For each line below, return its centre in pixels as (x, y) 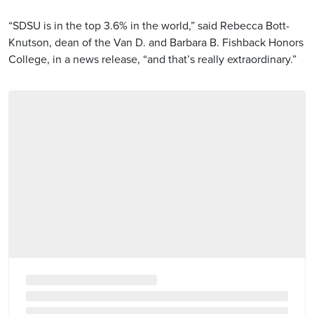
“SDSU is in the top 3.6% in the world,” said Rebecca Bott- (149, 26)
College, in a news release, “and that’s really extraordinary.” (152, 60)
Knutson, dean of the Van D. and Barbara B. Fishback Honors (156, 43)
